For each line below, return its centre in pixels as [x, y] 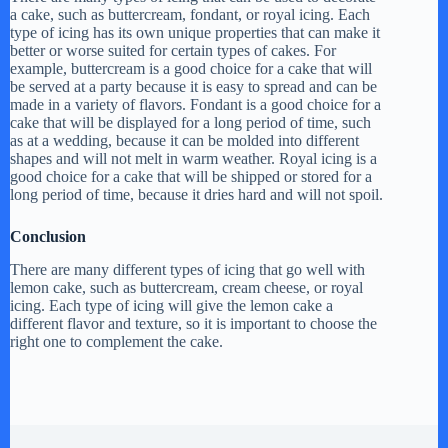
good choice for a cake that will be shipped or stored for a [191, 177]
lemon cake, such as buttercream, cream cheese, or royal [186, 288]
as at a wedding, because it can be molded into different [184, 141]
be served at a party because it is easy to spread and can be [193, 87]
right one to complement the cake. [116, 342]
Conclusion [48, 237]
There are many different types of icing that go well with [187, 270]
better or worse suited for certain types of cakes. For [173, 51]
